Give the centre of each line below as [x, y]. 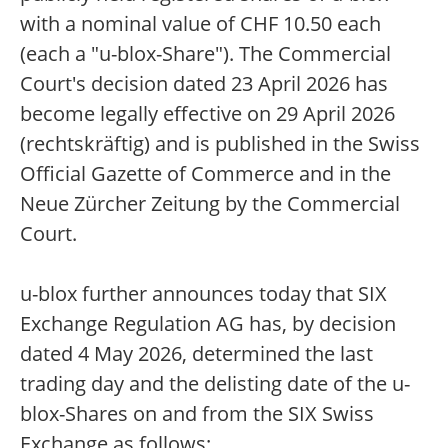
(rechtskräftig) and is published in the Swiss [220, 143]
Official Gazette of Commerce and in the [205, 173]
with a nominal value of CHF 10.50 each [200, 23]
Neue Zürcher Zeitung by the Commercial [210, 203]
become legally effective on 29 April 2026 [207, 113]
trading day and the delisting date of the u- [215, 383]
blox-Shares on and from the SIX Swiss [197, 413]
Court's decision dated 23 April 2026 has [204, 83]
